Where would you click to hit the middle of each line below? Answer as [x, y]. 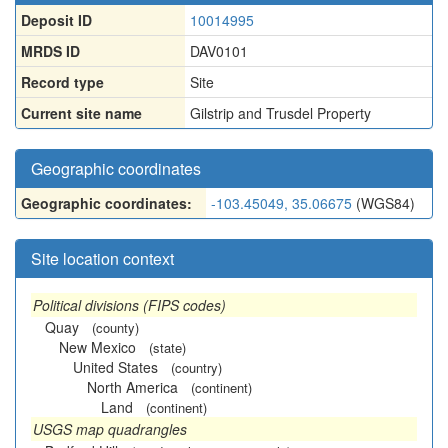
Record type [62, 82]
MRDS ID [50, 51]
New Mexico [97, 347]
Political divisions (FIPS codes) [129, 305]
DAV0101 [219, 51]
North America [132, 387]
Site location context [102, 258]
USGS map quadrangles [110, 429]
